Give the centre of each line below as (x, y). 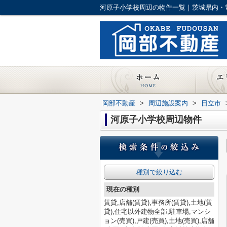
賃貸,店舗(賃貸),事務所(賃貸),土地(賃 (158, 202)
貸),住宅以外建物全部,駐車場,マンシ (157, 212)
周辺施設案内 (168, 103)
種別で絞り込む (159, 172)
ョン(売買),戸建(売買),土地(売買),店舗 (159, 221)
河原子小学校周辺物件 (156, 120)
